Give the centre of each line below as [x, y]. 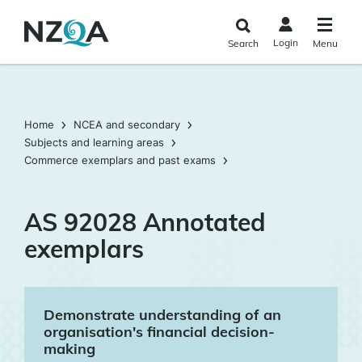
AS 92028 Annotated [145, 222]
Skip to [25, 13]
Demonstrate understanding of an [162, 315]
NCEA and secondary [127, 124]
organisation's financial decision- [159, 332]
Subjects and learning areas [94, 142]
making [69, 349]
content [27, 48]
